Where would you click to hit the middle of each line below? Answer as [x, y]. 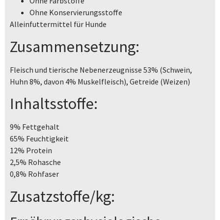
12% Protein [31, 151]
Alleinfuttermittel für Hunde [58, 24]
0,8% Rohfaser [34, 174]
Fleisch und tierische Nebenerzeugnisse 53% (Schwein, [101, 69]
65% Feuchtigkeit [39, 139]
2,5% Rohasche [35, 162]
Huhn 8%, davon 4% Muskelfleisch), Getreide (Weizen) [100, 81]
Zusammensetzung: [75, 46]
